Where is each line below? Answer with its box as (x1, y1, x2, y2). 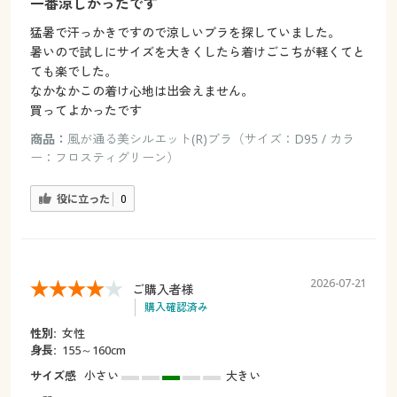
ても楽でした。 (29, 63, 117, 81)
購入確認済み (144, 299, 208, 315)
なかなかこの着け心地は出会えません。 (29, 82, 253, 100)
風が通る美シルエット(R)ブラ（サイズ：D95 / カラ (66, 130, 354, 148)
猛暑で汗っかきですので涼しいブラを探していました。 (29, 24, 340, 42)
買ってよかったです (29, 102, 142, 120)
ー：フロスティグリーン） (29, 149, 179, 167)
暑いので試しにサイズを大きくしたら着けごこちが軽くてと (29, 43, 365, 61)
